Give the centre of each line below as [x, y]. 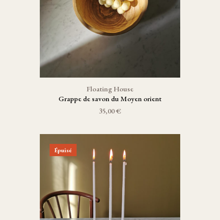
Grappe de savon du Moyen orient [110, 98]
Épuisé [63, 150]
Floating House [110, 89]
